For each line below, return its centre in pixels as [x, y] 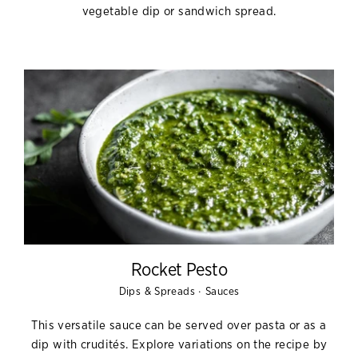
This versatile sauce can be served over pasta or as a [179, 325]
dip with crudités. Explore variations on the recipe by [179, 344]
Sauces [223, 291]
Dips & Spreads [159, 291]
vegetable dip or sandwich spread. [179, 12]
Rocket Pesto [179, 270]
